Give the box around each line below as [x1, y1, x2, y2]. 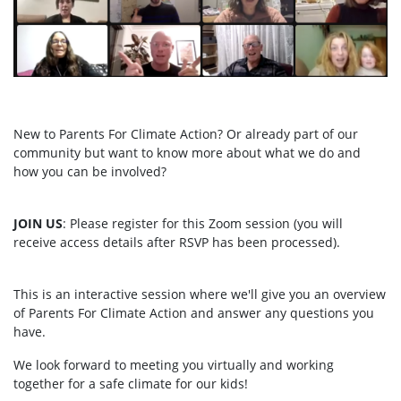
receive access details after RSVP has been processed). [13, 233, 340, 251]
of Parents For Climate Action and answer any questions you [13, 303, 374, 321]
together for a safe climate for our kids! [13, 374, 248, 392]
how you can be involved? [13, 162, 166, 180]
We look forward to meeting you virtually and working [13, 355, 334, 373]
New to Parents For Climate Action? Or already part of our [13, 124, 358, 142]
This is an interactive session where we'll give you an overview [13, 285, 386, 303]
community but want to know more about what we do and [13, 143, 361, 161]
